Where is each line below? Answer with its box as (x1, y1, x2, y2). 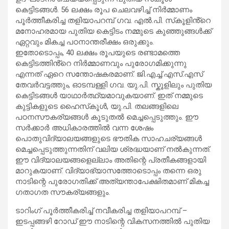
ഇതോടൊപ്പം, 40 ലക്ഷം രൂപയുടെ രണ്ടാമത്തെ (15, 48, 180, 57)
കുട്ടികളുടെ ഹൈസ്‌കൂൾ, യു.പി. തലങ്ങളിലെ (15, 101, 178, 111)
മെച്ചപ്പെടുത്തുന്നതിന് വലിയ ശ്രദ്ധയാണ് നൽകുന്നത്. (15, 144, 211, 154)
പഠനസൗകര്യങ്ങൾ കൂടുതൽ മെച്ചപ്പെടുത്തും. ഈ (15, 112, 198, 122)
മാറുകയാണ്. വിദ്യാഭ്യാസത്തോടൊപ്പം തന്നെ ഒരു (15, 166, 201, 175)
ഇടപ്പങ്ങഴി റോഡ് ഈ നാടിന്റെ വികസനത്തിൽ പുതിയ (15, 216, 210, 226)
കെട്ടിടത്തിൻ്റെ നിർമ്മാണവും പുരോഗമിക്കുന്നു (15, 58, 187, 68)
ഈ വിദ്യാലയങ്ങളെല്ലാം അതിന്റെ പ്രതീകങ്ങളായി (15, 155, 206, 165)
